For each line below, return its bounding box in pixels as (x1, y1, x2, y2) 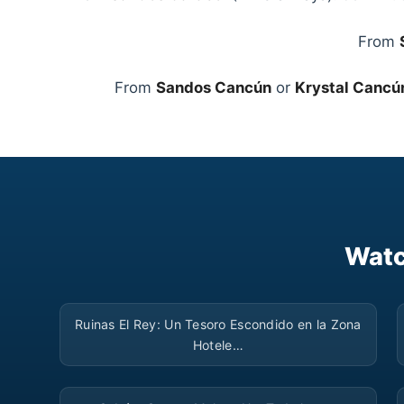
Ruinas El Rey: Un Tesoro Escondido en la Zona (75, 317, 362, 333)
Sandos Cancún (156, 78, 271, 97)
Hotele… (192, 337, 243, 353)
